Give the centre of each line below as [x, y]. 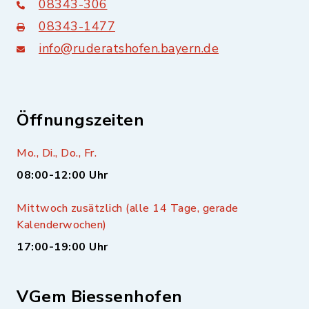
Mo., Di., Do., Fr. [57, 153]
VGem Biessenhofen [100, 296]
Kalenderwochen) [62, 225]
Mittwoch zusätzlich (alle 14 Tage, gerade [128, 208]
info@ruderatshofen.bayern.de [129, 48]
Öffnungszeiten [80, 120]
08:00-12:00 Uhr [62, 175]
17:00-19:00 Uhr [62, 247]
